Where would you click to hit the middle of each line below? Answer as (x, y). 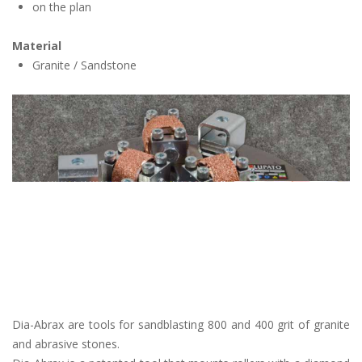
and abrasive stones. (66, 344)
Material (37, 45)
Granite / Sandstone (84, 65)
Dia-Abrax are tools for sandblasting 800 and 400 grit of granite (181, 325)
